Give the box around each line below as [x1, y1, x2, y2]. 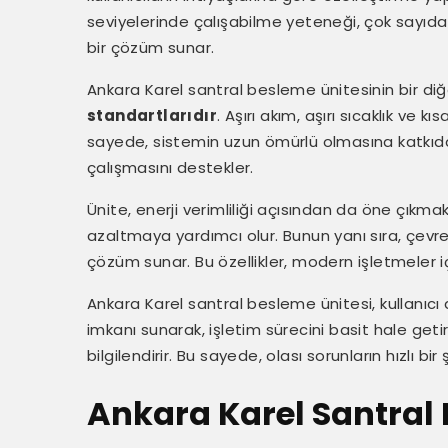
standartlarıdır [87, 105, 218, 126]
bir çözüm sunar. [87, 37, 215, 58]
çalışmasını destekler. [87, 157, 254, 178]
